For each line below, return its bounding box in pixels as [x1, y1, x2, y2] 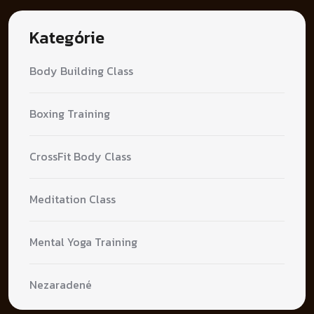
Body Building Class [29, 62, 133, 80]
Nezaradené [29, 276, 92, 294]
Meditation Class [29, 191, 116, 208]
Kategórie [29, 25, 104, 50]
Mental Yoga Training [29, 233, 137, 251]
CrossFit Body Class [29, 148, 131, 165]
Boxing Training [29, 105, 110, 123]
